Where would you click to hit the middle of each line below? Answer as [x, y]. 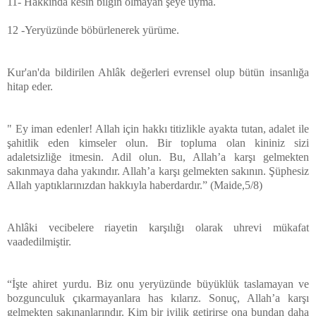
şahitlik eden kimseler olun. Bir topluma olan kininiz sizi [158, 142]
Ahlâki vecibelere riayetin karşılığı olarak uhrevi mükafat [158, 227]
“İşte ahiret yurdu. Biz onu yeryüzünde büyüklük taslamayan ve [158, 284]
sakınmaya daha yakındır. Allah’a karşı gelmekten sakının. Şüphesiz [158, 171]
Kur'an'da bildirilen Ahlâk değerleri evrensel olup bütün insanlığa [158, 72]
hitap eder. [31, 86]
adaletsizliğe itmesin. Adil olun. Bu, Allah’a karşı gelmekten [158, 157]
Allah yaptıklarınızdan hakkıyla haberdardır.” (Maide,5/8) [136, 185]
